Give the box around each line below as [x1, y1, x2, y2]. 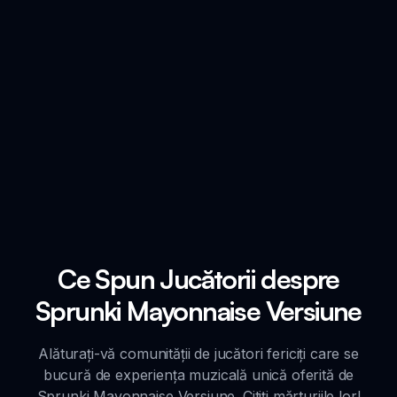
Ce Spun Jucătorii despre [58, 262, 339, 296]
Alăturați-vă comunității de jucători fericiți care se [38, 345, 359, 363]
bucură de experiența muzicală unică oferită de [43, 366, 354, 385]
